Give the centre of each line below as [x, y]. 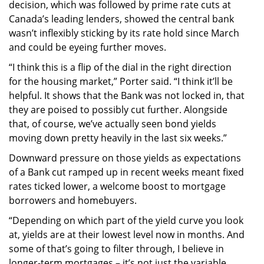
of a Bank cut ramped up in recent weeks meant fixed [126, 172]
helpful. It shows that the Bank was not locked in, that [127, 95]
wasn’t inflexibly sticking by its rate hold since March [124, 33]
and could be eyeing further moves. [88, 47]
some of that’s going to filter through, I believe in [116, 248]
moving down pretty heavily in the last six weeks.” [118, 138]
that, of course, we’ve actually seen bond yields [113, 123]
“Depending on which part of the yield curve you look [126, 220]
